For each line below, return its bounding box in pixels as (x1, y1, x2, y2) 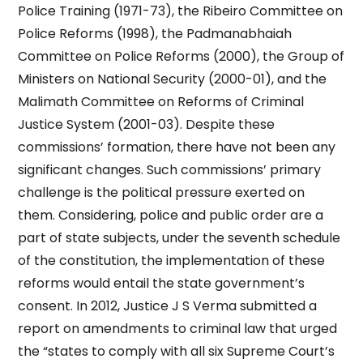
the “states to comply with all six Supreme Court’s (18, 342, 335, 361)
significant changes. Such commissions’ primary (18, 160, 322, 179)
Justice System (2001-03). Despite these (18, 115, 275, 134)
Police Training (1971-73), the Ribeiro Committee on (18, 2, 344, 20)
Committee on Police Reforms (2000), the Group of (18, 47, 345, 66)
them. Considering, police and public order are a (18, 206, 324, 224)
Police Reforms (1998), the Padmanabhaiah (18, 24, 293, 43)
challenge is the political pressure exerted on (18, 183, 305, 202)
